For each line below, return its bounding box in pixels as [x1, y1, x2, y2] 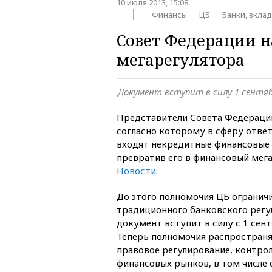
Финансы [152, 8, 187, 20]
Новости [117, 164, 156, 177]
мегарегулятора [117, 48, 245, 70]
